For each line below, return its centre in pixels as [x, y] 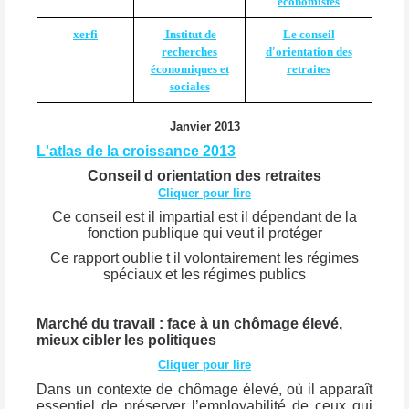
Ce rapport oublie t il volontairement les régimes [204, 258]
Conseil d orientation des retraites [204, 175]
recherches [189, 52]
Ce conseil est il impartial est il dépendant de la [204, 217]
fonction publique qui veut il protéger [204, 234]
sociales [189, 87]
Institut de [189, 35]
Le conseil [309, 35]
